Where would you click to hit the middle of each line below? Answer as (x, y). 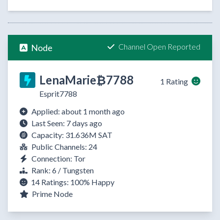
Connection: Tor (58, 159)
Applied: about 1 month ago (78, 111)
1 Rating (174, 82)
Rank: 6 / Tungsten (63, 170)
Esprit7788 (58, 94)
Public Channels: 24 (64, 147)
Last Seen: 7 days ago (67, 123)
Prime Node (52, 194)
